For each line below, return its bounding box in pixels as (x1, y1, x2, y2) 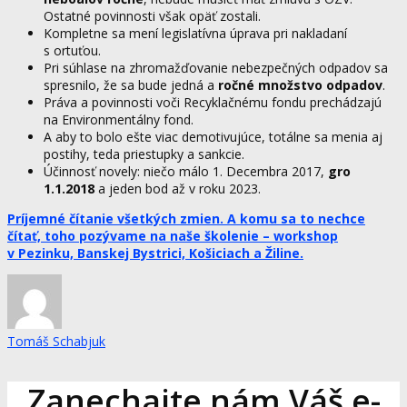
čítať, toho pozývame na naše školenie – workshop (7, 226, 338, 244)
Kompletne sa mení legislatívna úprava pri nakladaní (44, 24, 347, 42)
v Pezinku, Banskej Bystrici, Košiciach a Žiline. (7, 243, 303, 262)
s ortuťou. (44, 41, 101, 59)
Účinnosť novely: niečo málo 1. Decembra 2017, (44, 162, 328, 180)
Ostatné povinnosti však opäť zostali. (44, 6, 261, 25)
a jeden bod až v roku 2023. (94, 179, 261, 197)
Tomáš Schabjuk (7, 332, 105, 350)
